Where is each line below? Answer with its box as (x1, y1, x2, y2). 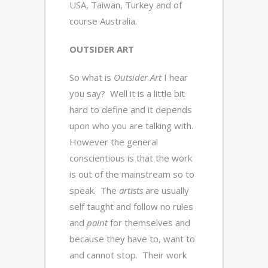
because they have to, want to (69, 233, 195, 245)
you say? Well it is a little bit (69, 87, 185, 100)
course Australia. (69, 15, 137, 28)
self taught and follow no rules (69, 200, 193, 213)
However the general (69, 136, 158, 148)
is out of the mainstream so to (69, 168, 194, 181)
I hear (162, 71, 188, 84)
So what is (69, 71, 114, 84)
